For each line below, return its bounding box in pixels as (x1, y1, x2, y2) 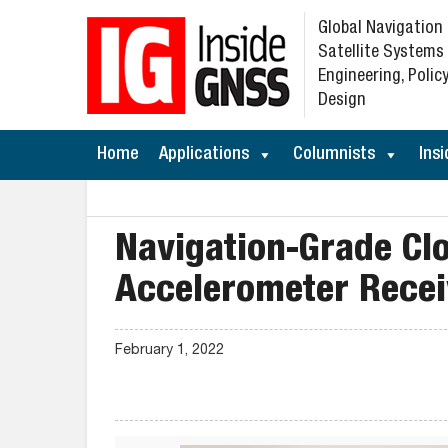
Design (318, 92, 366, 110)
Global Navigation (318, 20, 443, 38)
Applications (159, 146, 249, 164)
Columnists (293, 146, 375, 164)
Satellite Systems (318, 44, 444, 62)
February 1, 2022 (115, 344, 224, 358)
